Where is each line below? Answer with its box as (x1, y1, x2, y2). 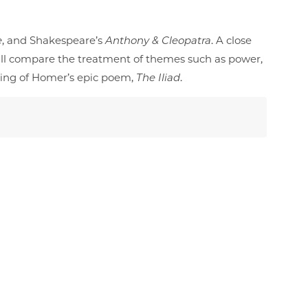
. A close (211, 33, 252, 47)
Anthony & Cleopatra (105, 33, 211, 47)
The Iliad (136, 70, 180, 84)
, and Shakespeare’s (2, 33, 105, 47)
